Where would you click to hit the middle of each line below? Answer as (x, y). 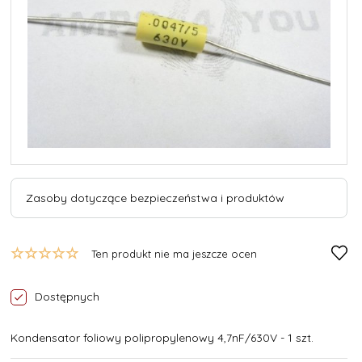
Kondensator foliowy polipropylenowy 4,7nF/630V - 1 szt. (162, 338)
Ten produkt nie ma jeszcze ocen (174, 253)
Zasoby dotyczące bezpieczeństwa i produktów (155, 198)
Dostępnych (67, 297)
